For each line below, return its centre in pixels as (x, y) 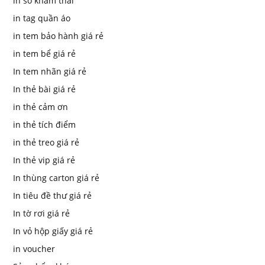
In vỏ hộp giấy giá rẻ (53, 231)
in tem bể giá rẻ (44, 54)
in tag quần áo (42, 18)
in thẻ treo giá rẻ (46, 143)
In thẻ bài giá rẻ (44, 89)
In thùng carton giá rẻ (56, 178)
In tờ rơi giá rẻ (41, 214)
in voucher (34, 249)
